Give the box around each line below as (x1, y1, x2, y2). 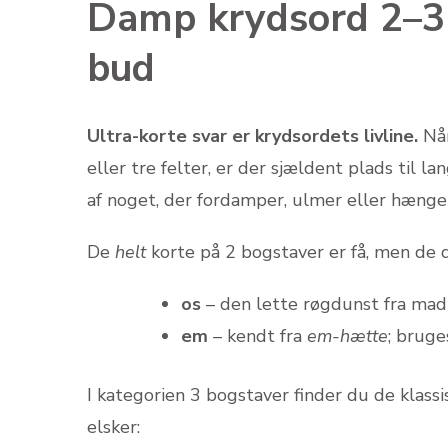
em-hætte (307, 323, 388, 348)
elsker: (87, 414, 140, 439)
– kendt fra (208, 323, 307, 348)
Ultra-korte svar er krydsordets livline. (87, 123, 418, 148)
